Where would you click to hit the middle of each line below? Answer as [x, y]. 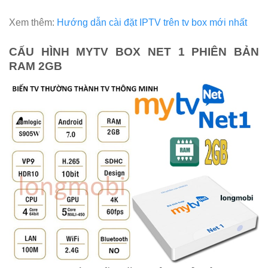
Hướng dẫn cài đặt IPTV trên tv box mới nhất [152, 23]
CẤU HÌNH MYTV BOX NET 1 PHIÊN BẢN [134, 52]
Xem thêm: [33, 23]
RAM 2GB [36, 66]
